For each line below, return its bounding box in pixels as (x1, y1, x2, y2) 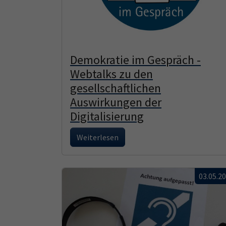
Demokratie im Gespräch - (70, 52, 201, 68)
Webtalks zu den (70, 66, 153, 82)
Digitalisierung (70, 108, 144, 125)
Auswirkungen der (70, 94, 161, 110)
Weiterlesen (77, 132, 119, 143)
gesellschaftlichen (70, 80, 161, 96)
